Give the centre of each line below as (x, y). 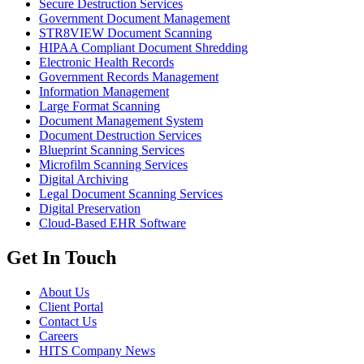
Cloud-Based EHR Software (113, 223)
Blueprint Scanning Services (112, 149)
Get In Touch (61, 257)
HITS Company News (97, 350)
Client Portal (71, 306)
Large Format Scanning (100, 106)
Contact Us (68, 321)
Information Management (104, 91)
